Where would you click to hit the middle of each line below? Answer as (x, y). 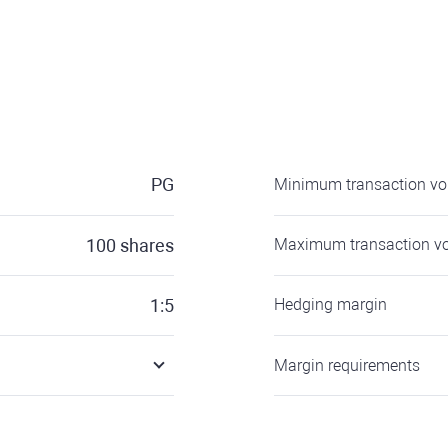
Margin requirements (347, 365)
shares (147, 245)
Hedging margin (330, 304)
